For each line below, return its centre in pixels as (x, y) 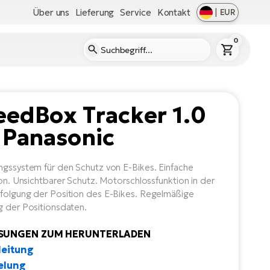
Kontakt (174, 12)
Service (136, 12)
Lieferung (95, 12)
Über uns (51, 12)
